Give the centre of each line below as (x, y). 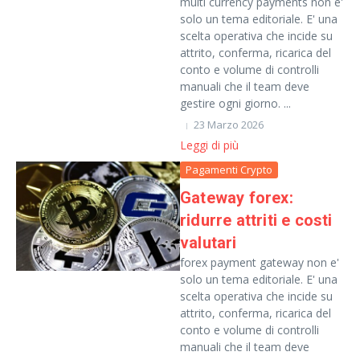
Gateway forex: (237, 198)
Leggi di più (209, 145)
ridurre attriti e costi (256, 220)
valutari (209, 243)
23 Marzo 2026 (229, 125)
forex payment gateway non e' (260, 262)
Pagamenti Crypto (229, 170)
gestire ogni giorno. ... (235, 103)
